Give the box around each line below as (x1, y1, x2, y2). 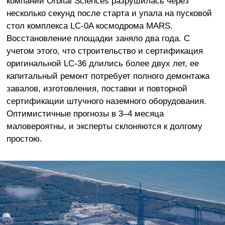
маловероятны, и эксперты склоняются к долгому (6, 121, 202, 132)
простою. (6, 134, 42, 144)
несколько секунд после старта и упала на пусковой (6, 8, 212, 19)
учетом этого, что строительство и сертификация (6, 46, 203, 56)
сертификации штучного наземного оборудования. (6, 96, 206, 106)
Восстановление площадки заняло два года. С (6, 33, 190, 44)
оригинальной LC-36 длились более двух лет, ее (6, 58, 199, 69)
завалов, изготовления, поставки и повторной (6, 83, 187, 94)
